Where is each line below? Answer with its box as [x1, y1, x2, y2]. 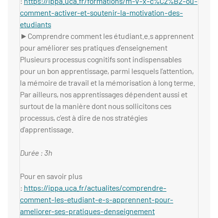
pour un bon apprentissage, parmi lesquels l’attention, [20, 66, 194, 76]
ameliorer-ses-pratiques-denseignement [20, 206, 155, 216]
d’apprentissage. [20, 125, 73, 134]
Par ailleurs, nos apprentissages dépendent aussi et [20, 90, 187, 99]
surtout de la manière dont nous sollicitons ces [20, 101, 171, 111]
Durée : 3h [20, 148, 52, 158]
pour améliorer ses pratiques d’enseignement [20, 43, 167, 53]
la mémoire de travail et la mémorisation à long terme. [20, 78, 195, 88]
